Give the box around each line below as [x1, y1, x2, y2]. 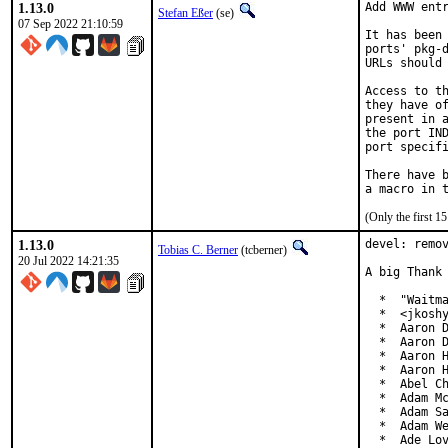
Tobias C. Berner [158, 243, 238, 257]
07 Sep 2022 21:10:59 [18, 17, 123, 31]
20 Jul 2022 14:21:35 [18, 254, 119, 268]
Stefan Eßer [158, 6, 213, 20]
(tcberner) [238, 243, 290, 257]
